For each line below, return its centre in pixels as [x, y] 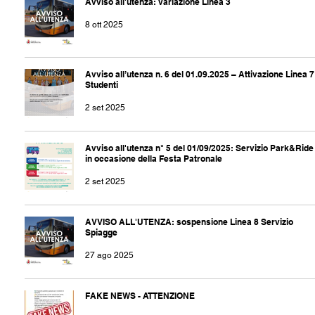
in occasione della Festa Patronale [154, 159]
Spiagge [101, 233]
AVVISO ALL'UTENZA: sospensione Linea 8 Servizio [189, 222]
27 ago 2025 [109, 256]
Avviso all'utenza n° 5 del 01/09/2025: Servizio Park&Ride [199, 148]
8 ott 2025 [104, 25]
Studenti [102, 85]
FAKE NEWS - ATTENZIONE [140, 296]
